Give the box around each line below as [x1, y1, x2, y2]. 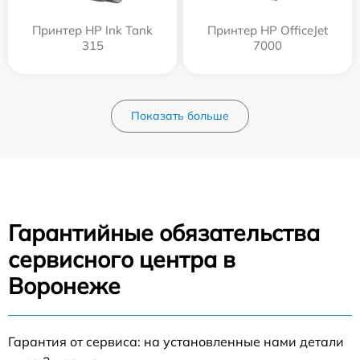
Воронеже [8, 272, 121, 301]
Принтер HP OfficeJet [207, 22, 328, 39]
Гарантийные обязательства [8, 219, 320, 247]
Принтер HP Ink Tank [32, 22, 153, 39]
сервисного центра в [8, 245, 235, 274]
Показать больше [131, 108, 229, 124]
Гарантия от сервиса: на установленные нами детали [8, 333, 344, 350]
